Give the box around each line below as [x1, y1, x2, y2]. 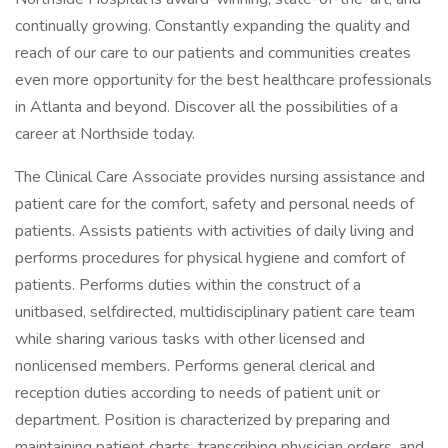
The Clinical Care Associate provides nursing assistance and [15, 166, 425, 188]
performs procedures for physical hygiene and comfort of [15, 247, 405, 269]
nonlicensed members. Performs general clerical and [15, 355, 375, 377]
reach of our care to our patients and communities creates [15, 42, 411, 64]
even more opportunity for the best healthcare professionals [15, 69, 432, 91]
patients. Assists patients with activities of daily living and [15, 220, 414, 242]
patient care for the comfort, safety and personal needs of [15, 193, 414, 215]
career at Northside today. [15, 123, 195, 145]
